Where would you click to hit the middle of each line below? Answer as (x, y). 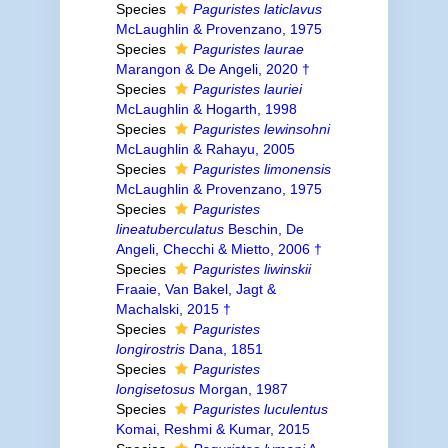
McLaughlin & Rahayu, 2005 (205, 149)
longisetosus (155, 389)
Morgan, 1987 (241, 389)
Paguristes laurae (248, 49)
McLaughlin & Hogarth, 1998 (206, 109)
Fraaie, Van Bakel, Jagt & (195, 289)
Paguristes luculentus (260, 409)
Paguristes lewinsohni (261, 129)
